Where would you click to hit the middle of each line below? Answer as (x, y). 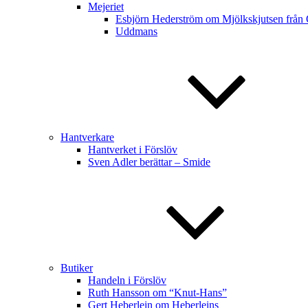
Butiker (77, 268)
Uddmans (136, 31)
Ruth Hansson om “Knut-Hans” (157, 293)
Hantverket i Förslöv (133, 150)
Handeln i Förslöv (127, 280)
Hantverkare (87, 137)
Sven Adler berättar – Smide (149, 162)
